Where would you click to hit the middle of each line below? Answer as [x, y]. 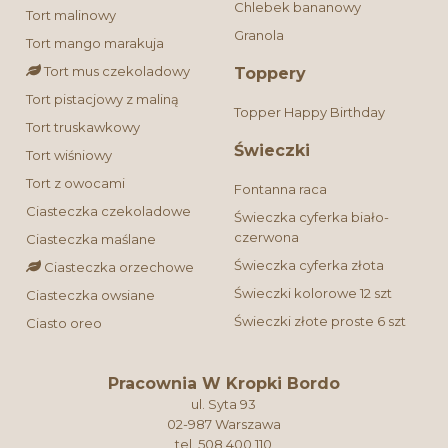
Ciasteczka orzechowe [118, 267]
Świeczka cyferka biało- [311, 217]
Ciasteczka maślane [91, 239]
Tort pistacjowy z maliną [103, 99]
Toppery [269, 74]
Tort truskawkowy [83, 127]
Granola [258, 35]
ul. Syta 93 [224, 404]
